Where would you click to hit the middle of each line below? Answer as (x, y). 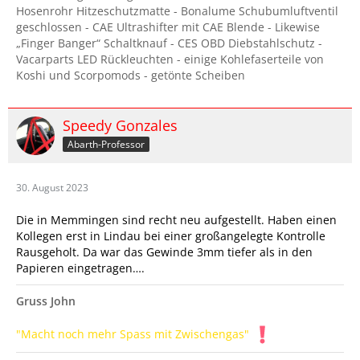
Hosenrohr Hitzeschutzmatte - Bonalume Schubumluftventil (177, 11)
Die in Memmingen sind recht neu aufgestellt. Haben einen (176, 220)
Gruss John (46, 301)
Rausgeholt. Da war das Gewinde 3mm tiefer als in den (164, 252)
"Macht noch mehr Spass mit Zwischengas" (134, 333)
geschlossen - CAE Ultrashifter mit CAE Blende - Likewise (168, 27)
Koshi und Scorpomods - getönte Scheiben (131, 76)
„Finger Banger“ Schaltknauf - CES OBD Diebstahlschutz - (169, 43)
